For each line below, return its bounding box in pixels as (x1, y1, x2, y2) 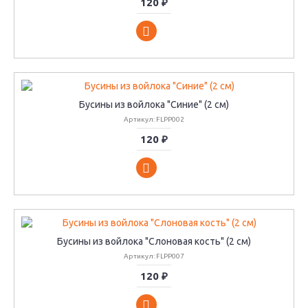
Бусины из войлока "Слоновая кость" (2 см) (57, 236, 251, 247)
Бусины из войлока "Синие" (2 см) (79, 99, 229, 110)
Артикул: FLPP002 (124, 115, 184, 123)
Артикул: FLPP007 (124, 252, 184, 260)
